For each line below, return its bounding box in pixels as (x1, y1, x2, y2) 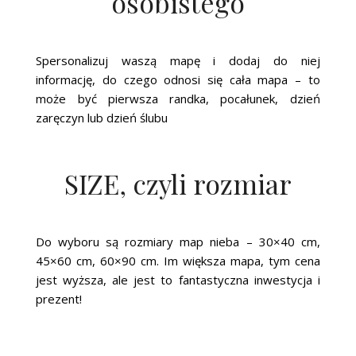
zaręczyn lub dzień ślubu (36, 110, 168, 126)
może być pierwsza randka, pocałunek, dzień (36, 91, 320, 107)
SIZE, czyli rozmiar (64, 165, 292, 203)
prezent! (36, 291, 83, 308)
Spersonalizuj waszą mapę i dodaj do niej (36, 52, 320, 69)
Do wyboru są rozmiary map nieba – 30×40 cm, (36, 234, 320, 250)
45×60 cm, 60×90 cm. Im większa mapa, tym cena (36, 253, 320, 269)
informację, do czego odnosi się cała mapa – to (36, 72, 320, 88)
